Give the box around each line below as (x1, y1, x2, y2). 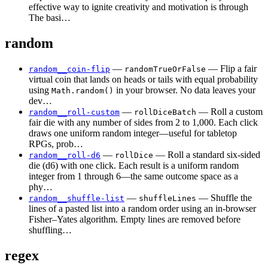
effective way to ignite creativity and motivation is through (29, 2, 248, 13)
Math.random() (51, 86, 114, 95)
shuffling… (29, 224, 72, 235)
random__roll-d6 (29, 150, 100, 160)
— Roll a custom (196, 106, 263, 117)
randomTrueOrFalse (124, 64, 206, 74)
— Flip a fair (206, 63, 257, 74)
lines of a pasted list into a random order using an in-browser (29, 203, 256, 214)
